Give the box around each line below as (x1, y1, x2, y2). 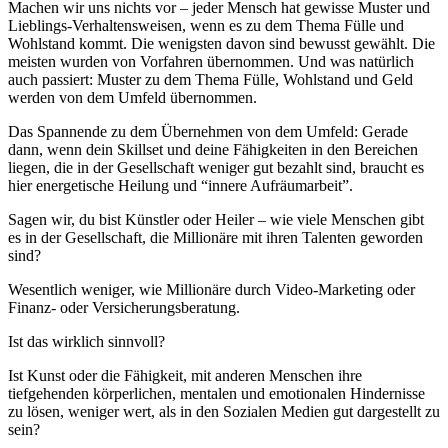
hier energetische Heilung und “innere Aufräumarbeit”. (8, 177, 353, 195)
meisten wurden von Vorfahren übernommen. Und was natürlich (8, 53, 414, 71)
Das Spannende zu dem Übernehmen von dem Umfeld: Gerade (8, 123, 408, 141)
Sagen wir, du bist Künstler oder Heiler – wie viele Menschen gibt (8, 211, 424, 229)
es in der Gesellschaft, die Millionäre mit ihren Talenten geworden (8, 229, 423, 247)
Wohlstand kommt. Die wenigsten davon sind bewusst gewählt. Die (8, 35, 435, 53)
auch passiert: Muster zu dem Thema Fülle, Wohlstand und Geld (8, 71, 413, 89)
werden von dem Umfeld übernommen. (8, 89, 261, 107)
